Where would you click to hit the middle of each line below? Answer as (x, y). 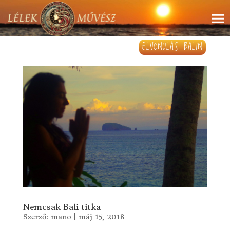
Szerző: (37, 217)
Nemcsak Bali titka (62, 207)
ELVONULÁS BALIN (173, 47)
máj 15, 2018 (101, 217)
